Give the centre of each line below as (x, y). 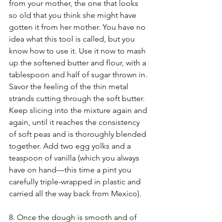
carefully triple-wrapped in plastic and (76, 182)
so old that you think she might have (74, 15)
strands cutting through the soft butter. (78, 99)
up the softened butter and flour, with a (79, 63)
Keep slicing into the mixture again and (79, 111)
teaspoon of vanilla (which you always (75, 158)
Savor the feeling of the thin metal (70, 87)
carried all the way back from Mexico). (75, 194)
